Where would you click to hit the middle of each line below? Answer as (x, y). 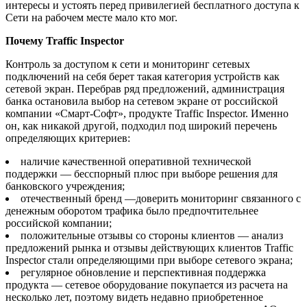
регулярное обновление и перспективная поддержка (143, 272)
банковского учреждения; (65, 186)
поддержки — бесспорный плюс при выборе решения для (142, 173)
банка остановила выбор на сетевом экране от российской (142, 101)
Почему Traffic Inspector (65, 40)
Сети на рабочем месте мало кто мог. (91, 17)
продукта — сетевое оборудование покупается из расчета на (147, 284)
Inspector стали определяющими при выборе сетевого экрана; (149, 260)
